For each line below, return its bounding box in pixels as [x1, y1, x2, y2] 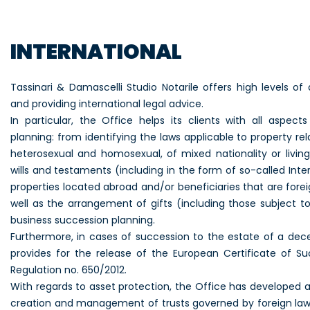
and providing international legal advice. [10, 97, 203, 111]
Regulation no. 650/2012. [10, 263, 127, 277]
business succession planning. [10, 213, 155, 227]
